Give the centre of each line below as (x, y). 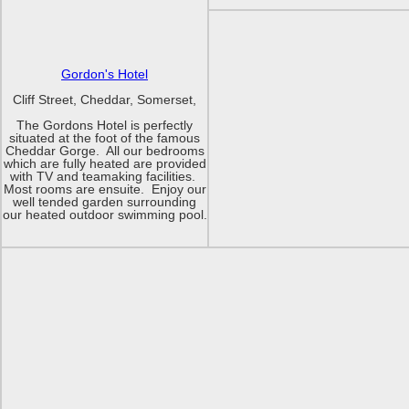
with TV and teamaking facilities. (105, 176)
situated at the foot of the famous (105, 138)
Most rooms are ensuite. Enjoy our (105, 189)
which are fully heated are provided (105, 163)
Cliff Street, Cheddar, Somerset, (105, 100)
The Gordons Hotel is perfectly (105, 125)
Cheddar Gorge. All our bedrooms (105, 151)
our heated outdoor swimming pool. (105, 215)
